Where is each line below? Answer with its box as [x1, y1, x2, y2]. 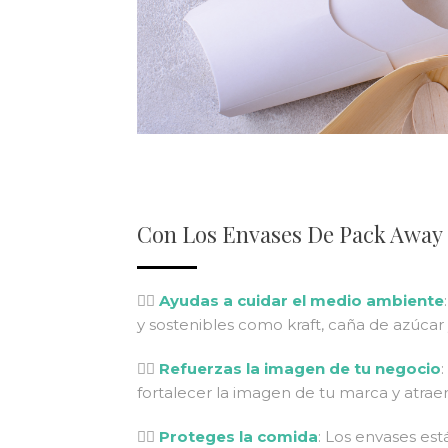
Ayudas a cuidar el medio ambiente [159, 290, 444, 310]
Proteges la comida [159, 426, 318, 446]
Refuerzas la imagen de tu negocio [159, 358, 441, 378]
